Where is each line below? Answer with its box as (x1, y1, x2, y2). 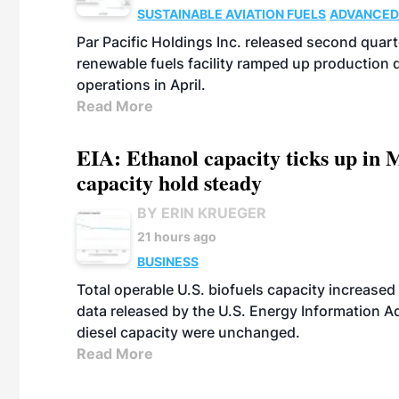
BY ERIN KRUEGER (137, 204, 266, 222)
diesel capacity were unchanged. (77, 323, 300, 341)
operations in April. (77, 76, 206, 94)
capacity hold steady (77, 167, 262, 198)
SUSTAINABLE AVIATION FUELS (137, 6, 326, 21)
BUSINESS (137, 254, 199, 269)
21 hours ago (137, 229, 216, 244)
